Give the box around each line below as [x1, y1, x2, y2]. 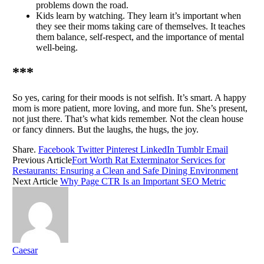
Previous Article [12, 155, 72, 166]
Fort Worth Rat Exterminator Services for [72, 155, 225, 166]
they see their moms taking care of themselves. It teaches [36, 21, 245, 32]
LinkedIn [140, 144, 174, 155]
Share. [12, 144, 36, 155]
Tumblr [177, 144, 204, 155]
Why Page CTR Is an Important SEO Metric [60, 176, 226, 187]
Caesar [12, 245, 38, 256]
